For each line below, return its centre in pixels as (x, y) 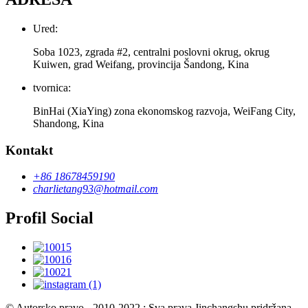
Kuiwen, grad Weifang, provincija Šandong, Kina (141, 64)
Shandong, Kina (68, 123)
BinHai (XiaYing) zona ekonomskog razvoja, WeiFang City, (164, 111)
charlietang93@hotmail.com (96, 189)
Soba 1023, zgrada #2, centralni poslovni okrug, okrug (151, 52)
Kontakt (29, 150)
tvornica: (52, 87)
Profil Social (49, 218)
